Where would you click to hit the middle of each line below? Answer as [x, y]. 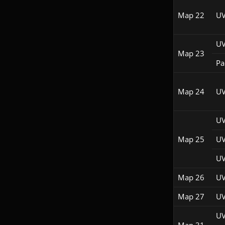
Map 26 [191, 178]
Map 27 [191, 197]
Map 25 [191, 139]
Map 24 [191, 92]
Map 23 [191, 53]
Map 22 [191, 15]
